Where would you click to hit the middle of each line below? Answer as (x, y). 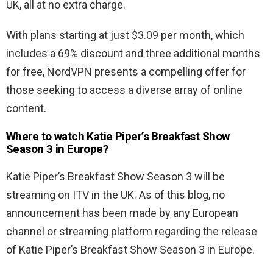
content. (26, 108)
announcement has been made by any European (122, 213)
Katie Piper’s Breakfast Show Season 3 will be (115, 177)
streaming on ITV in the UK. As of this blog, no (115, 195)
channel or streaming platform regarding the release (132, 232)
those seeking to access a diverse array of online (124, 90)
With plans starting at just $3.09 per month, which (125, 35)
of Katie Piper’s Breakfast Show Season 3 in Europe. (130, 250)
